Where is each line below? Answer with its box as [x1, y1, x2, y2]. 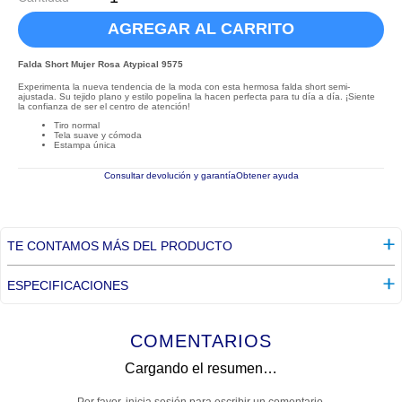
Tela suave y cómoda [54, 129, 142, 140]
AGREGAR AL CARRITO [108, 20, 294, 39]
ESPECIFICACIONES [7, 277, 128, 293]
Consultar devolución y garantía [103, 170, 236, 180]
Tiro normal [54, 119, 100, 130]
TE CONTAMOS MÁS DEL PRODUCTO [7, 238, 232, 253]
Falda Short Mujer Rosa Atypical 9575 [18, 59, 183, 70]
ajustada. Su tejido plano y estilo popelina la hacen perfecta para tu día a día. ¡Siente [18, 91, 375, 101]
